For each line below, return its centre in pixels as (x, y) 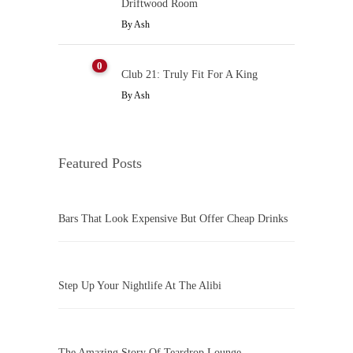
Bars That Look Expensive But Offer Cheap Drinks (173, 219)
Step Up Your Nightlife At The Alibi (140, 286)
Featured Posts (100, 163)
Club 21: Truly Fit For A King (190, 74)
